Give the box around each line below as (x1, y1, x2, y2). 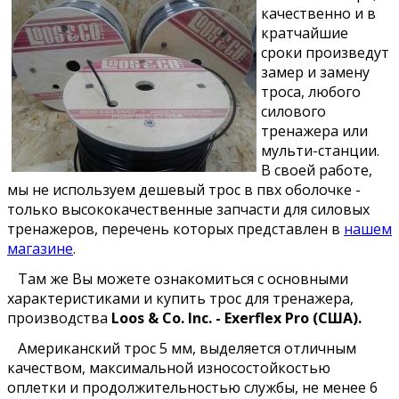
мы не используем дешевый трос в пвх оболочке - (7, 179, 361, 199)
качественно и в (261, 3, 376, 23)
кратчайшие (261, 22, 348, 43)
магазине (7, 238, 73, 258)
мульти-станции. (261, 140, 379, 160)
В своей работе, (261, 159, 372, 180)
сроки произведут (261, 42, 389, 62)
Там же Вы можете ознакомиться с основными (7, 268, 348, 289)
